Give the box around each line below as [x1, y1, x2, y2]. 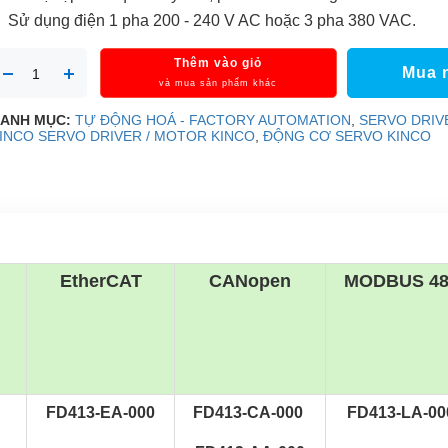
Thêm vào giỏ [174, 56, 263, 70]
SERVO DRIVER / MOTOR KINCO [38, 128, 256, 144]
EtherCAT [59, 271, 142, 291]
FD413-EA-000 [46, 404, 155, 421]
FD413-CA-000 [193, 404, 307, 421]
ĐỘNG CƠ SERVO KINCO [263, 128, 432, 144]
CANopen [209, 271, 291, 291]
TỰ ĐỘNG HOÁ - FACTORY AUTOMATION [75, 112, 352, 128]
